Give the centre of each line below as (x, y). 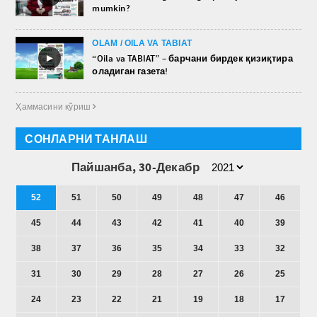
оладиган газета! (130, 71)
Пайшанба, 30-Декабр (140, 167)
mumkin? (111, 8)
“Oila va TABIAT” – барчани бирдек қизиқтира (192, 58)
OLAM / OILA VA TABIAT (142, 43)
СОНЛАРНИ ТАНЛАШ (86, 138)
